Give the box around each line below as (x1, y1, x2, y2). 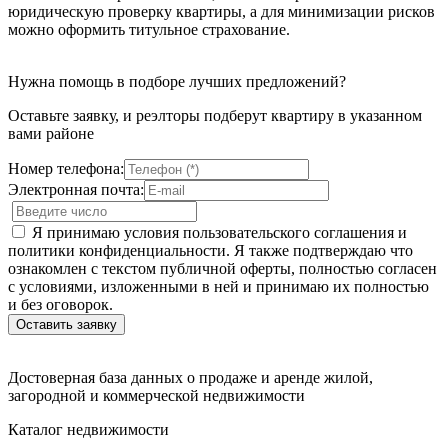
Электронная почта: (8, 180, 144, 198)
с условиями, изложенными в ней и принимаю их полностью (8, 277, 429, 295)
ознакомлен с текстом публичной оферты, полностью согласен (8, 259, 437, 277)
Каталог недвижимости (8, 420, 169, 438)
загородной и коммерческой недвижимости (8, 386, 305, 404)
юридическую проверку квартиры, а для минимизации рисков (8, 2, 435, 20)
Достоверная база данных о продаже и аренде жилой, (8, 368, 373, 386)
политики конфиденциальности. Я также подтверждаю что (8, 241, 413, 259)
